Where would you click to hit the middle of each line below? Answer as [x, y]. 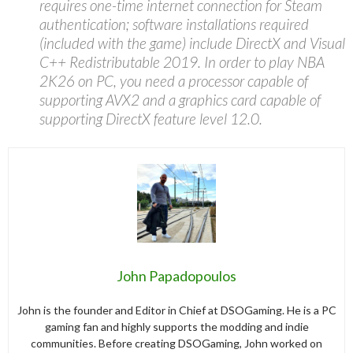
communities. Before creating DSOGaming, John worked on [176, 343]
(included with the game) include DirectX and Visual [192, 43]
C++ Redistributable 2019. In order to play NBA [182, 61]
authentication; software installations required [174, 24]
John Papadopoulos [176, 275]
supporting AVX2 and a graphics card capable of [180, 99]
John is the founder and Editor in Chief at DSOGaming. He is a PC [176, 310]
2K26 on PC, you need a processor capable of [174, 80]
